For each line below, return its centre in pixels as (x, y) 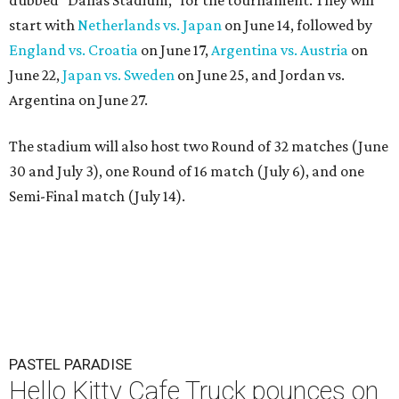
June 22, (36, 74)
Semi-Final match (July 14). (97, 195)
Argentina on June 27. (78, 99)
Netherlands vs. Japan (150, 24)
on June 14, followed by (297, 24)
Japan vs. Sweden (118, 74)
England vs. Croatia (73, 49)
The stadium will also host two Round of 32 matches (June (199, 146)
